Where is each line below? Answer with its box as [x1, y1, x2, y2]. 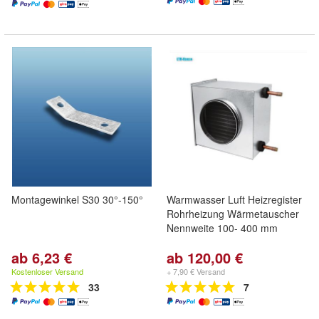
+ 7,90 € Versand [167, 266, 225, 277]
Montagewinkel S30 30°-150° [11, 192, 143, 206]
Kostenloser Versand [11, 266, 83, 277]
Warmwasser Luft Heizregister [167, 192, 302, 206]
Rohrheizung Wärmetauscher [167, 206, 299, 221]
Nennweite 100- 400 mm [167, 221, 278, 235]
